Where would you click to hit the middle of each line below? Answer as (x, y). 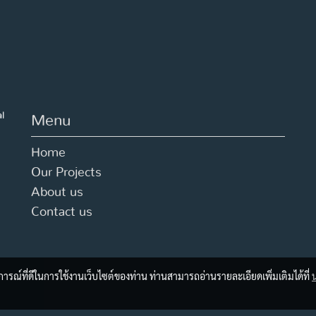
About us (57, 193)
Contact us (62, 212)
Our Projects (66, 173)
